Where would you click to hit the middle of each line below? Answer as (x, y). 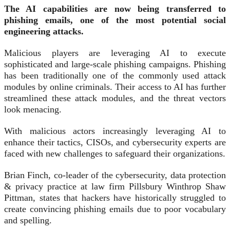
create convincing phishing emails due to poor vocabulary (115, 209)
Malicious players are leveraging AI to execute (115, 53)
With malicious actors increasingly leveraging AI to (115, 131)
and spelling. (28, 221)
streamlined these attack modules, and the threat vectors (115, 98)
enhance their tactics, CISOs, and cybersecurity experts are (115, 142)
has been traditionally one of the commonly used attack (115, 76)
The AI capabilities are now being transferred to (115, 9)
